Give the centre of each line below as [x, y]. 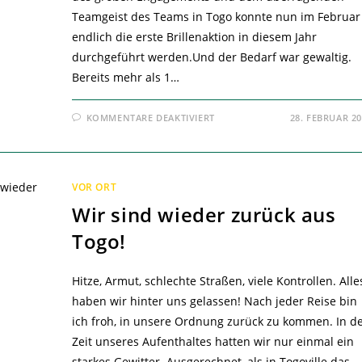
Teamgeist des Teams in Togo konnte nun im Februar [216, 17]
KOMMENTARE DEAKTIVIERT [150, 118]
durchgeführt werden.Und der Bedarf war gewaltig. [211, 57]
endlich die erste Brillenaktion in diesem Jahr [194, 37]
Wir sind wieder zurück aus [204, 215]
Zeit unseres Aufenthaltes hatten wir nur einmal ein [213, 342]
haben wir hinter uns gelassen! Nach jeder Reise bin [214, 301]
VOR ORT [94, 187]
